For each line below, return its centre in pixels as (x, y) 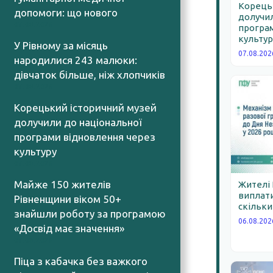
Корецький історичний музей (85, 107)
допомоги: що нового (66, 12)
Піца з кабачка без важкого (80, 261)
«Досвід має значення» (69, 228)
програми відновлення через (84, 136)
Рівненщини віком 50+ (67, 199)
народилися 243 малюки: (75, 60)
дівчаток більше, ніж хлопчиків (89, 74)
